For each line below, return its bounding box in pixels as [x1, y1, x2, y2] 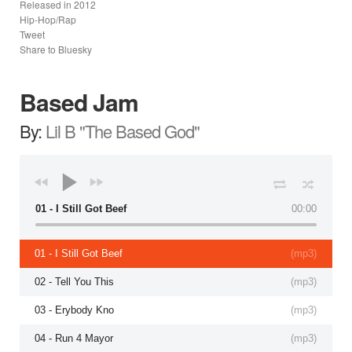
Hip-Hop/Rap [20, 12, 76, 26]
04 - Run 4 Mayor [35, 332, 113, 344]
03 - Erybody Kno [35, 303, 114, 316]
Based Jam [20, 84, 138, 119]
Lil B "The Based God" [46, 118, 200, 143]
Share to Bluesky [20, 42, 92, 56]
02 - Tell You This [35, 275, 114, 288]
